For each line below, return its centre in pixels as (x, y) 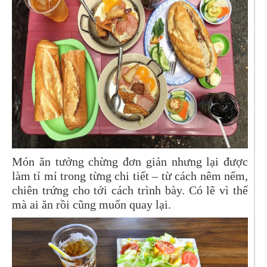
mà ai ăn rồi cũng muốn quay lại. (91, 205)
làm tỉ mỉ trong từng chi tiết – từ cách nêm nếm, (130, 176)
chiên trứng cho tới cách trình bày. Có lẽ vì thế (130, 190)
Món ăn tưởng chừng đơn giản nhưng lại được (130, 162)
